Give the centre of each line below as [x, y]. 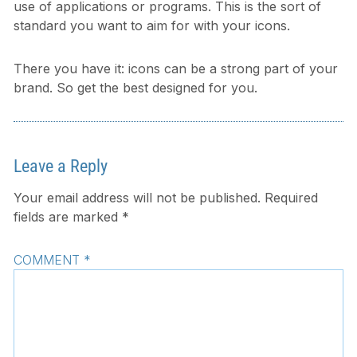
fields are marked [67, 217]
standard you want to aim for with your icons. [151, 26]
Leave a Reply [60, 165]
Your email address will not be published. [137, 198]
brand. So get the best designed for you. [135, 88]
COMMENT [48, 260]
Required [291, 198]
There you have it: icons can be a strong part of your [175, 69]
